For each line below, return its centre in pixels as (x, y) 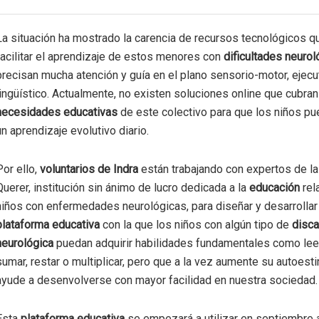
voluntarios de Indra (89, 169)
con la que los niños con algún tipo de (197, 225)
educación (274, 188)
